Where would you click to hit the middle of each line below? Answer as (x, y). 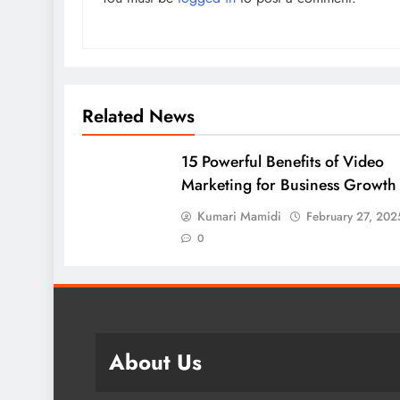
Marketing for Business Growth (288, 184)
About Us (155, 362)
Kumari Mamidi (239, 216)
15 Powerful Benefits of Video (282, 161)
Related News (138, 116)
